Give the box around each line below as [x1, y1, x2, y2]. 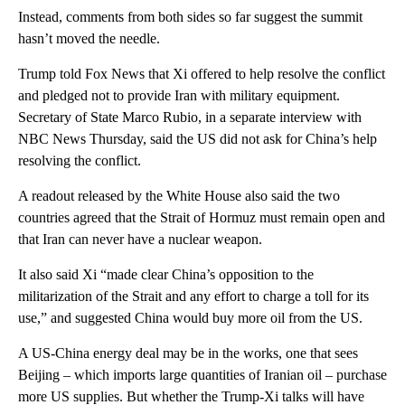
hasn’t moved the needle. [18, 30, 160, 46]
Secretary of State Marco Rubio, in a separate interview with [18, 108, 362, 125]
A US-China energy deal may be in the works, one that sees [18, 344, 358, 361]
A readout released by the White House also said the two [18, 187, 340, 203]
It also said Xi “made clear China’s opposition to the [18, 266, 314, 282]
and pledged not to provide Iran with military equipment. [18, 87, 340, 103]
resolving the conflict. [18, 152, 141, 168]
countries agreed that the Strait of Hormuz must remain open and [18, 209, 385, 225]
